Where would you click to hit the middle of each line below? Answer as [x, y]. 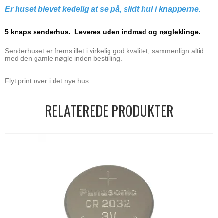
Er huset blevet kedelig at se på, [64, 9]
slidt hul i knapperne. [162, 9]
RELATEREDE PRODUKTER [109, 110]
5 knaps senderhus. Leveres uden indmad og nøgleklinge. [103, 31]
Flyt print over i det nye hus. [48, 81]
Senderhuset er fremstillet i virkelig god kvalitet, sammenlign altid [104, 50]
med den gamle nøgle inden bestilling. [64, 58]
